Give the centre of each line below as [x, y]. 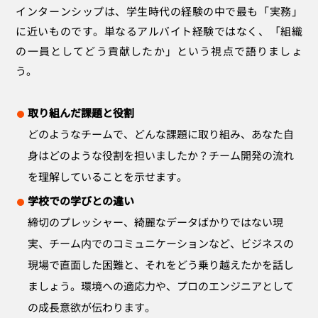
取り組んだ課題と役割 [81, 112]
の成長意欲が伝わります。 [92, 307]
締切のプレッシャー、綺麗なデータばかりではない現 [156, 221]
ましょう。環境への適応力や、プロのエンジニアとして [161, 285]
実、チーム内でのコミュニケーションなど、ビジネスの [161, 243]
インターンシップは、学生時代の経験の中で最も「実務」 [159, 11]
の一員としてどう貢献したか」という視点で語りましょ [159, 50]
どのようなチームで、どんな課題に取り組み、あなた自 [161, 133]
